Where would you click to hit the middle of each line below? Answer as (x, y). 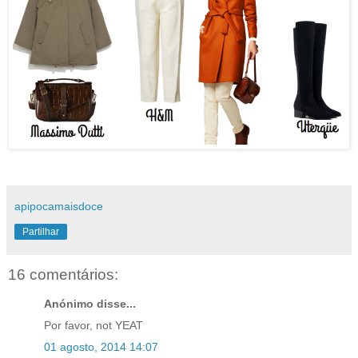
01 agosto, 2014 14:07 (101, 346)
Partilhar (41, 232)
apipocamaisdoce (59, 207)
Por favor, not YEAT (93, 325)
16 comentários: (63, 275)
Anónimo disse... (90, 303)
